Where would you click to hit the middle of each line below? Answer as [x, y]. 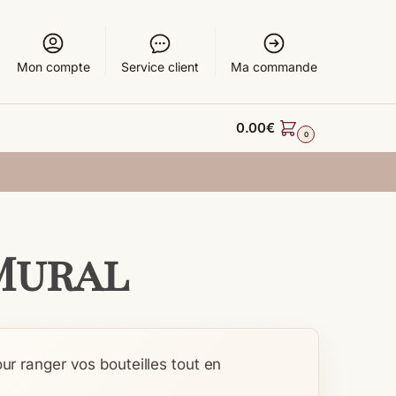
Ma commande [274, 67]
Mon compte [53, 67]
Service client [160, 67]
